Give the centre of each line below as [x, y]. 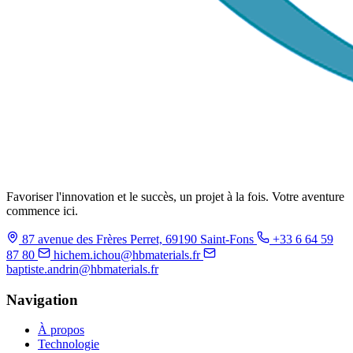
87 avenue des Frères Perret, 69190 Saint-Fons [138, 239]
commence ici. [42, 210]
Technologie [69, 344]
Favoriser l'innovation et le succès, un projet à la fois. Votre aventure [175, 196]
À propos [61, 330]
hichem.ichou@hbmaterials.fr [127, 255]
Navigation [42, 299]
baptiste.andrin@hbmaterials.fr [82, 269]
